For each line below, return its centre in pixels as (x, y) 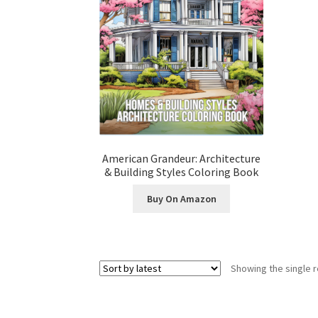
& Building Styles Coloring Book (182, 171)
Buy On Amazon (181, 198)
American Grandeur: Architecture (182, 158)
